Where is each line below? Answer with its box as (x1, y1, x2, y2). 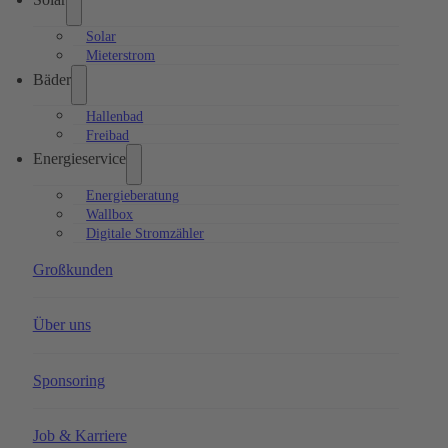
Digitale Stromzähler (86, 224, 205, 241)
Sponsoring (32, 371, 105, 389)
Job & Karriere (32, 427, 127, 445)
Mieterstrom (86, 46, 156, 63)
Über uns (32, 316, 91, 334)
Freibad (86, 126, 130, 143)
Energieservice (32, 150, 126, 168)
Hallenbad (86, 107, 144, 124)
